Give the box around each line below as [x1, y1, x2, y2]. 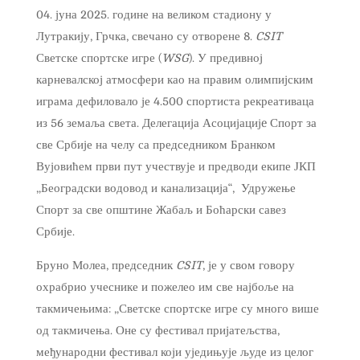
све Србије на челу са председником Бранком [35, 137, 276, 152]
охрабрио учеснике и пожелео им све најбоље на [35, 280, 294, 294]
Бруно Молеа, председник [35, 258, 176, 272]
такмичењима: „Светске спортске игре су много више [35, 301, 319, 316]
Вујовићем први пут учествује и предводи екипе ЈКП [35, 159, 316, 174]
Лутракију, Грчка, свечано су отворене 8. [35, 29, 252, 43]
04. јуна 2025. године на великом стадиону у [35, 7, 272, 22]
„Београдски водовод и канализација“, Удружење [35, 181, 296, 195]
